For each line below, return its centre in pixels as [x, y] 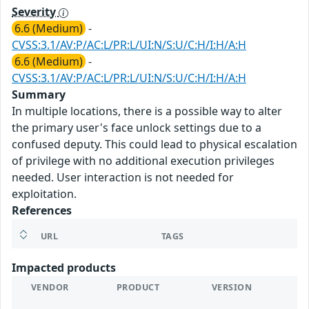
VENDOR [50, 288]
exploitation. [44, 194]
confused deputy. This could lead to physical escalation [154, 144]
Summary [39, 95]
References [42, 211]
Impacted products [64, 268]
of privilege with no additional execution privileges [143, 161]
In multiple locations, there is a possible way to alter [147, 111]
